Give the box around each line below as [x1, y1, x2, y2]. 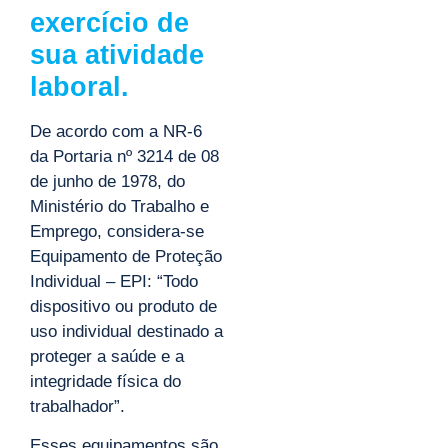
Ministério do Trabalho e [30, 196, 209, 216]
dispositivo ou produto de [30, 296, 217, 316]
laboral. [30, 71, 129, 102]
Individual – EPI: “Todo [30, 271, 198, 291]
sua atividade [30, 39, 204, 70]
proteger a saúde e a [30, 346, 184, 366]
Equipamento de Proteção [30, 246, 222, 266]
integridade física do [30, 371, 181, 391]
